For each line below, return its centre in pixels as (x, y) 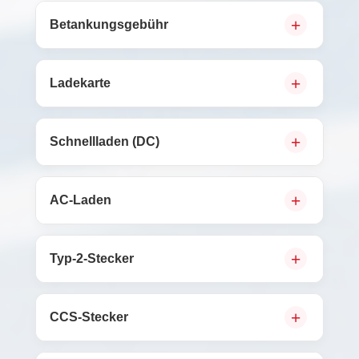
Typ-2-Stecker (92, 258)
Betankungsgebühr (109, 24)
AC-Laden (81, 200)
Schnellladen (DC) (105, 141)
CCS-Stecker (89, 317)
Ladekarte (80, 83)
